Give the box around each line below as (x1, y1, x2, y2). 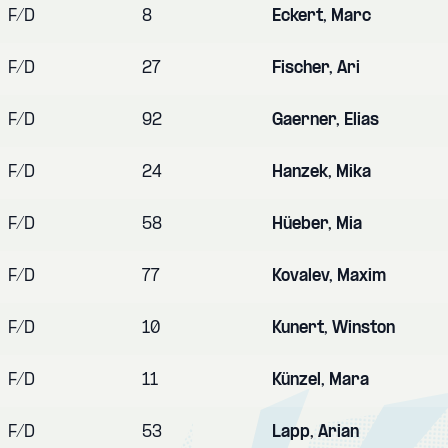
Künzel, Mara (272, 371, 369, 389)
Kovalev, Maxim (272, 267, 386, 285)
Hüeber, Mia (272, 215, 362, 233)
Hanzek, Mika (272, 163, 371, 181)
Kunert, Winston (272, 319, 395, 337)
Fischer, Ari (272, 59, 360, 77)
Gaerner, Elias (272, 111, 379, 129)
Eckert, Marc (272, 7, 371, 25)
